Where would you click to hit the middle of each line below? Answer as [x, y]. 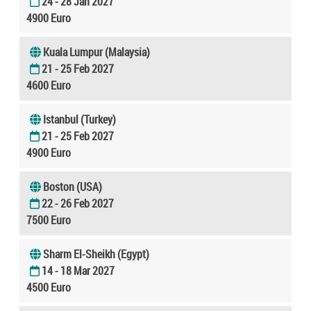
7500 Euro [49, 220]
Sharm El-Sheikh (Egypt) [96, 254]
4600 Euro [49, 85]
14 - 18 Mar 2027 [78, 270]
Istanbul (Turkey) [79, 119]
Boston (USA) [73, 186]
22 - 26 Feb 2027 [78, 203]
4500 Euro [49, 287]
